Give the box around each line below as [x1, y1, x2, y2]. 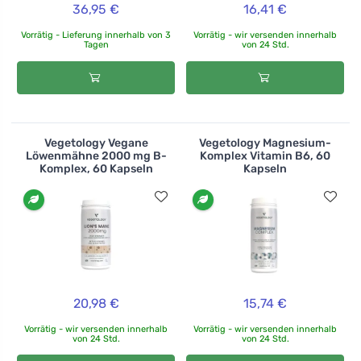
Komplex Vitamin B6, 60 [200, 149, 330, 164]
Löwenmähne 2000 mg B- [25, 149, 167, 164]
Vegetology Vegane [44, 136, 148, 151]
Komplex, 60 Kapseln [39, 162, 153, 176]
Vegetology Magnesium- [199, 136, 331, 151]
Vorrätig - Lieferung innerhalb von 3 [21, 30, 171, 41]
